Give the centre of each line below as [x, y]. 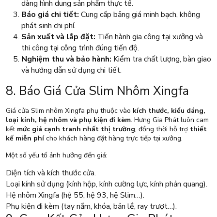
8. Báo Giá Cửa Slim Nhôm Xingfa [97, 91]
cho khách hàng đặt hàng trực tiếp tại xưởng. [113, 139]
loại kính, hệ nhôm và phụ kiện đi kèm [68, 120]
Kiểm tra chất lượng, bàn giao [161, 59]
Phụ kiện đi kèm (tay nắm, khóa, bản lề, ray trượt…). [91, 207]
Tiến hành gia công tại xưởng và [149, 37]
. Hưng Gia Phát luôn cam [170, 120]
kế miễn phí [25, 139]
